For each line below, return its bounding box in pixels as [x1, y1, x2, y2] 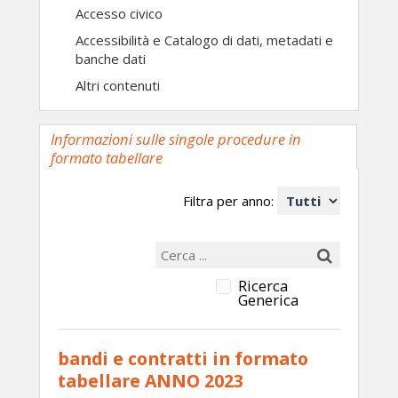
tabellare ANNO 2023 [58, 369, 243, 393]
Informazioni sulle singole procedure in [51, 129, 301, 149]
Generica [238, 290, 298, 310]
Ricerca [238, 275, 288, 296]
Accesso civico [76, 4, 163, 22]
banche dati [76, 50, 146, 68]
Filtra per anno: [183, 192, 277, 210]
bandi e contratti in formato [58, 346, 308, 370]
